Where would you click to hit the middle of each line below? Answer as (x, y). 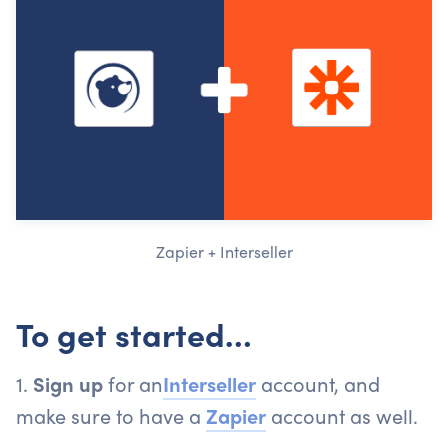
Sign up (68, 383)
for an (133, 383)
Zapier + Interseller (224, 251)
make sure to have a (111, 415)
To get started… (134, 333)
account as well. (342, 415)
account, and (318, 383)
